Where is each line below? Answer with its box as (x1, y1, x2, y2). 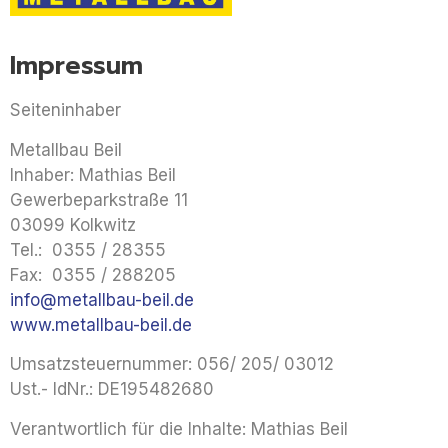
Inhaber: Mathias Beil (10, 164, 176, 185)
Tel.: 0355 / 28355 (10, 239, 166, 260)
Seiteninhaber (10, 100, 121, 121)
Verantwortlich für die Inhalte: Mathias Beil (10, 418, 348, 439)
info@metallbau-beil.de (10, 289, 194, 310)
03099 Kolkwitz (10, 214, 136, 235)
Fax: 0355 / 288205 (10, 264, 176, 285)
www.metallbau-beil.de (10, 314, 192, 335)
